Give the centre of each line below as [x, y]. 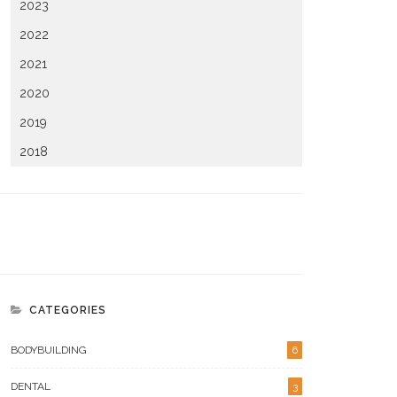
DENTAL [31, 386]
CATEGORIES [68, 310]
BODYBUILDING [49, 350]
